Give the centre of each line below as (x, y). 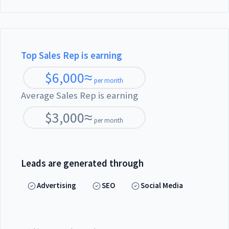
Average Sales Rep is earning (79, 96)
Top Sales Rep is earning (72, 56)
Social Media (162, 185)
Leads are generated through (82, 164)
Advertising (57, 185)
